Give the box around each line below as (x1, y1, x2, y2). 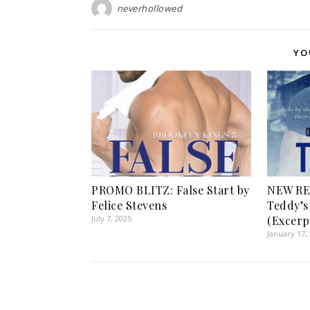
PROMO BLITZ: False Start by (91, 182, 250, 197)
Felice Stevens (91, 197, 167, 212)
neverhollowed (116, 2, 182, 15)
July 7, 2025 (91, 212, 131, 224)
